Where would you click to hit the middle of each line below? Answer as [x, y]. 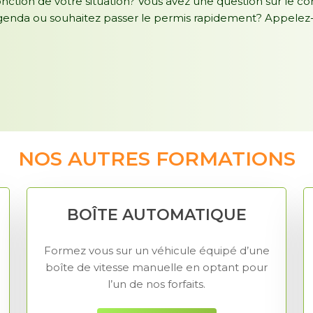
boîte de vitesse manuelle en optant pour [156, 267]
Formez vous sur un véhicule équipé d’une [156, 250]
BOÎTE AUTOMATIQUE [156, 215]
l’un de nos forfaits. [156, 284]
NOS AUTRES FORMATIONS [156, 158]
